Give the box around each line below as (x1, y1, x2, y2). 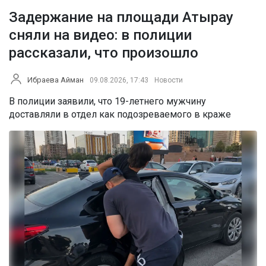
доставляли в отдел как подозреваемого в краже (9, 109, 231, 121)
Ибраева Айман (27, 75, 84, 85)
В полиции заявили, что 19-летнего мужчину (9, 96, 206, 107)
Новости (154, 76, 183, 85)
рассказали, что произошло (9, 45, 198, 62)
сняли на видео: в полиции (9, 27, 192, 44)
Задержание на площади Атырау (9, 9, 233, 26)
